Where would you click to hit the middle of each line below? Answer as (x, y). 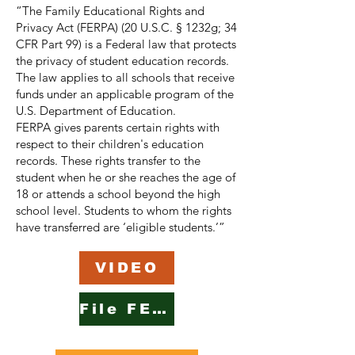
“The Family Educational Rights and (110, 11)
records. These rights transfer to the (108, 161)
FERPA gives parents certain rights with (118, 128)
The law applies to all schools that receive (125, 78)
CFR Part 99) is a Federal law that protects (126, 44)
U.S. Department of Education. (97, 111)
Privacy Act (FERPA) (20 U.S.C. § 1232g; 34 (126, 28)
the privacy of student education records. (122, 61)
